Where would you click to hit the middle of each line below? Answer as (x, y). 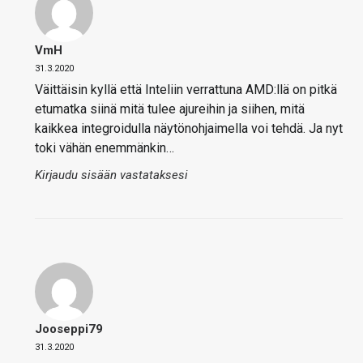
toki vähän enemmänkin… (105, 147)
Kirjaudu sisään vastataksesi (111, 175)
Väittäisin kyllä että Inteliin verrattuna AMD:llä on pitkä (186, 89)
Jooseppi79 (69, 329)
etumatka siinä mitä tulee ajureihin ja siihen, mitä (170, 109)
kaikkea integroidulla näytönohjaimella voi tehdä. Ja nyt (189, 128)
